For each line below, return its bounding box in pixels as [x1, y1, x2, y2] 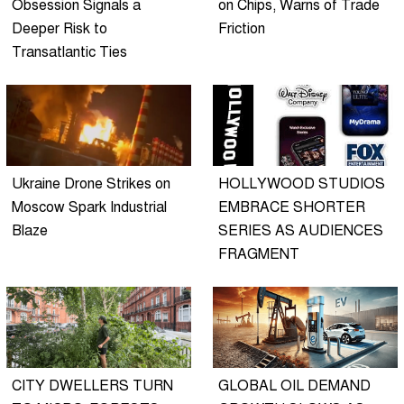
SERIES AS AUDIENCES [218, 221, 383, 240]
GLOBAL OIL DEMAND [218, 376, 371, 395]
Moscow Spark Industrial [12, 197, 167, 216]
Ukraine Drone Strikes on [12, 174, 170, 193]
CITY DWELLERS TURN [12, 376, 173, 395]
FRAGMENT [218, 244, 299, 263]
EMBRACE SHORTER [218, 197, 365, 216]
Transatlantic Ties [12, 42, 127, 61]
